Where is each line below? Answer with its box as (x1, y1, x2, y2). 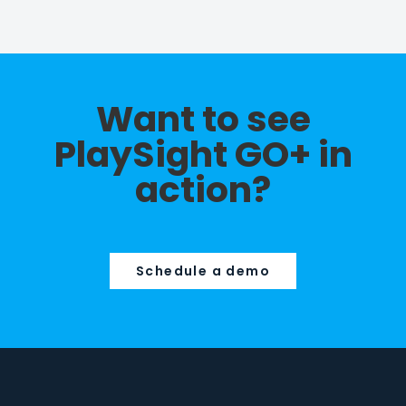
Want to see (95, 94, 311, 145)
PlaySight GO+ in (53, 130, 353, 180)
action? (135, 165, 271, 216)
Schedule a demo (136, 262, 270, 281)
